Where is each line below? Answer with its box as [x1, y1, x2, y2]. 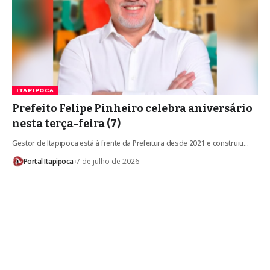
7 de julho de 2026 [75, 155, 139, 166]
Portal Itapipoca [23, 155, 74, 166]
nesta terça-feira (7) [12, 116, 121, 130]
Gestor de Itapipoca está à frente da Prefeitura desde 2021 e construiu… [12, 137, 249, 148]
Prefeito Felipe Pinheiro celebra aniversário [12, 101, 253, 115]
